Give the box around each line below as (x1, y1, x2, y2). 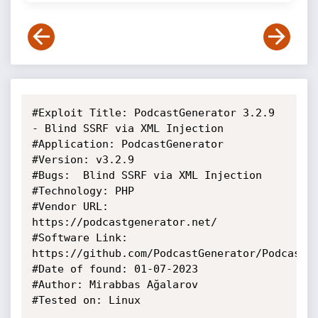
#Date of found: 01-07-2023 (31, 263, 198, 275)
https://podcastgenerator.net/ (31, 216, 217, 229)
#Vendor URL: (31, 200, 109, 213)
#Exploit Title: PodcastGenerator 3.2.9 (31, 106, 275, 119)
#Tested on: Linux (31, 294, 147, 307)
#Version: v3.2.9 (31, 153, 134, 166)
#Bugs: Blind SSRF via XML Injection (31, 169, 262, 182)
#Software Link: (31, 231, 128, 244)
